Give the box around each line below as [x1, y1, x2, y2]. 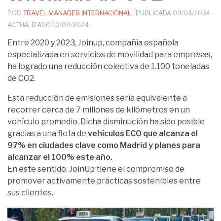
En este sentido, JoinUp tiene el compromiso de [7, 164, 184, 174]
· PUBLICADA [133, 8, 173, 17]
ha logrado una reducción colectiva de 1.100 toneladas [7, 61, 209, 71]
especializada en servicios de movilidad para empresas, [7, 49, 212, 59]
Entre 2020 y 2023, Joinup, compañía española [7, 37, 179, 47]
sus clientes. [7, 187, 53, 197]
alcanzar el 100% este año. [7, 152, 112, 162]
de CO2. [7, 73, 36, 83]
